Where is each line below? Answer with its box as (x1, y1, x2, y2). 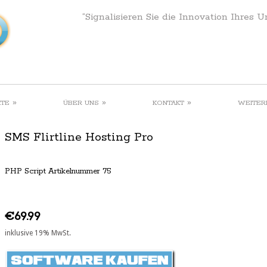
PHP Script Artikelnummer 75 (5, 166, 111, 177)
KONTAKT (153, 98, 184, 107)
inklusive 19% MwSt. (5, 228, 71, 237)
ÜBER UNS (63, 98, 99, 107)
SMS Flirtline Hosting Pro (5, 129, 153, 145)
